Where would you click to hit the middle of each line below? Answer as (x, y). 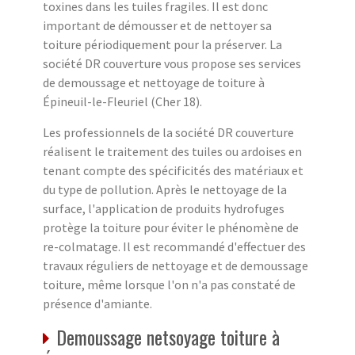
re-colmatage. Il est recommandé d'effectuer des (174, 247)
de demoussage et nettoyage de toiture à (154, 83)
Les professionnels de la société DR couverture (168, 133)
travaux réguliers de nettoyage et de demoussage (176, 266)
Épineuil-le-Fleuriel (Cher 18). (122, 102)
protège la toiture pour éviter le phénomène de (171, 228)
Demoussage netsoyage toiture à (168, 337)
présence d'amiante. (97, 304)
